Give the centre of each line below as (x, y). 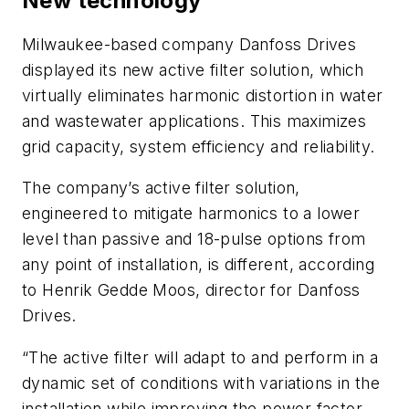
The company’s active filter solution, (161, 188)
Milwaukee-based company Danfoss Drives (189, 44)
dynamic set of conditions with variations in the (201, 383)
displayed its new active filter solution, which (193, 69)
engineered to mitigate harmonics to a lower (191, 214)
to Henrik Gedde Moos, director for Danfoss (191, 290)
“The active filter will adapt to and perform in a (200, 357)
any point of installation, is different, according (198, 265)
